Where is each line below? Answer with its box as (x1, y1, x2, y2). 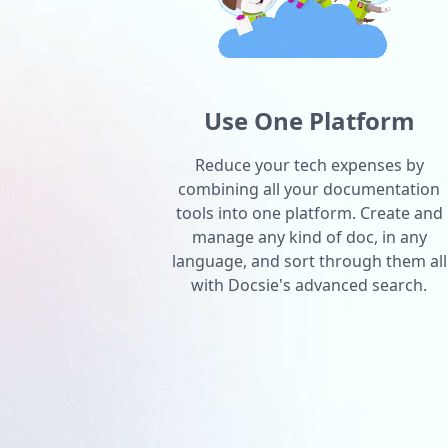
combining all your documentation (178, 177, 441, 200)
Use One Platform (203, 103, 415, 137)
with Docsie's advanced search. (191, 273, 428, 296)
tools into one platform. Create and (175, 201, 443, 224)
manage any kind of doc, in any (191, 225, 427, 248)
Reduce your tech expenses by (194, 153, 424, 176)
